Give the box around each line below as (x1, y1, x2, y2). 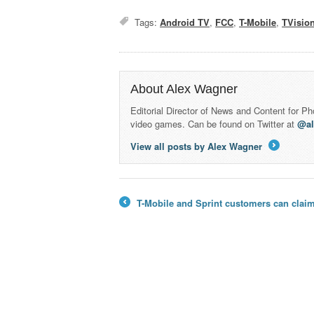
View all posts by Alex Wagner (130, 139, 266, 153)
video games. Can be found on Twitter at (130, 117, 298, 131)
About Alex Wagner (130, 82, 238, 97)
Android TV (160, 15, 210, 29)
